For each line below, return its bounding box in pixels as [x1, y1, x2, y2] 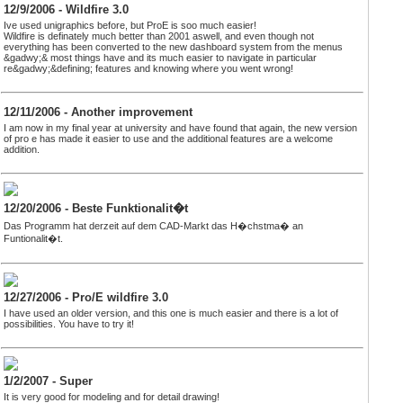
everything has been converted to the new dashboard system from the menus [4, 40, 343, 52]
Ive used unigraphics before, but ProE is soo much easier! [4, 19, 256, 31]
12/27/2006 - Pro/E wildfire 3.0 [4, 290, 168, 304]
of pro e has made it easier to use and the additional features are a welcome [4, 132, 333, 144]
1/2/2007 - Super [4, 374, 93, 389]
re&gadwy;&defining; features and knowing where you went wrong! [4, 62, 293, 74]
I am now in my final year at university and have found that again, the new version [4, 121, 357, 133]
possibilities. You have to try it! [4, 318, 134, 329]
